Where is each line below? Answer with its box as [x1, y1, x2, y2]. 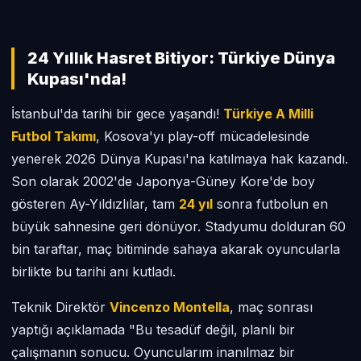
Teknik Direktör [11, 299, 110, 315]
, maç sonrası [230, 299, 313, 315]
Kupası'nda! [27, 69, 127, 89]
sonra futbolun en [213, 196, 328, 212]
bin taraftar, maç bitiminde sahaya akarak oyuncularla [11, 241, 340, 257]
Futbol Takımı [11, 128, 96, 144]
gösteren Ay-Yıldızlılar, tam [11, 196, 179, 212]
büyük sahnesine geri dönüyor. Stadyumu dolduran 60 [11, 218, 346, 234]
